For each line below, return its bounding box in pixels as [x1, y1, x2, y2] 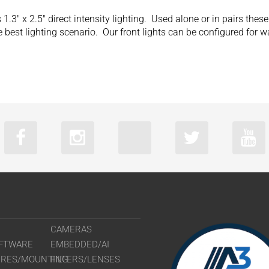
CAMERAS [50, 224, 92, 235]
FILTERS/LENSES [50, 254, 121, 265]
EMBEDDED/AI [50, 239, 110, 250]
